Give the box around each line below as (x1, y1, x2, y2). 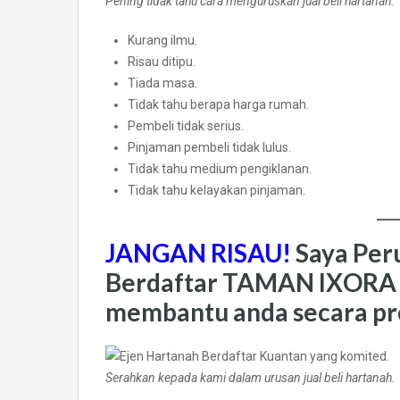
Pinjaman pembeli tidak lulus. (128, 140, 291, 155)
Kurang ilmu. (128, 33, 197, 48)
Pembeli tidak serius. (128, 119, 244, 134)
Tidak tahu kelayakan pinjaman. (128, 183, 305, 198)
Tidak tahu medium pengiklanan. (128, 162, 312, 177)
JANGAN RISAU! (105, 237, 296, 269)
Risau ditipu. (128, 54, 196, 70)
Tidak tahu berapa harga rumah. (128, 97, 309, 112)
